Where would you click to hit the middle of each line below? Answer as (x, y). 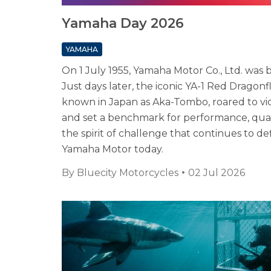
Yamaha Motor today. (113, 149)
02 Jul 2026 (217, 173)
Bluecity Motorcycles (128, 173)
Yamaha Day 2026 (123, 24)
